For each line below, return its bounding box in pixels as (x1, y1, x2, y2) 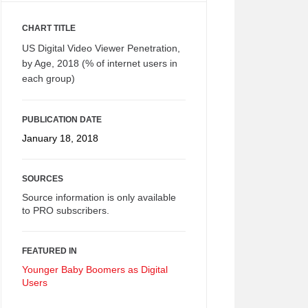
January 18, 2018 (22, 133, 98, 144)
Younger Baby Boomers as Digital (22, 264, 168, 275)
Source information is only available (22, 192, 176, 203)
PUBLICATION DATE (22, 115, 102, 124)
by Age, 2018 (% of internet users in (22, 58, 177, 69)
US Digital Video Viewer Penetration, (22, 43, 180, 54)
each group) (22, 73, 75, 84)
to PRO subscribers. (22, 205, 109, 216)
